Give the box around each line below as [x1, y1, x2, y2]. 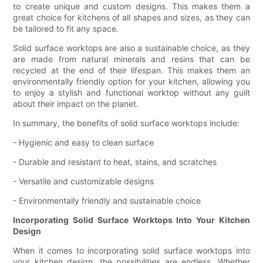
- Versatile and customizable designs [13, 176, 154, 187]
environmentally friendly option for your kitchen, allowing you [13, 76, 250, 87]
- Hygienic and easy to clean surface [13, 137, 154, 148]
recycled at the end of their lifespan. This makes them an [13, 65, 250, 76]
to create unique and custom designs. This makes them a [13, 1, 250, 12]
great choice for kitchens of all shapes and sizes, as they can [13, 12, 250, 23]
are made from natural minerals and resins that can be [13, 54, 250, 65]
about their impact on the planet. [13, 99, 139, 109]
